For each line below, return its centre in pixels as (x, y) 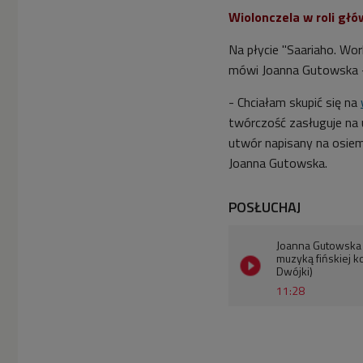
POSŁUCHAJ (265, 207)
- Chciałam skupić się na (295, 102)
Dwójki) (295, 271)
